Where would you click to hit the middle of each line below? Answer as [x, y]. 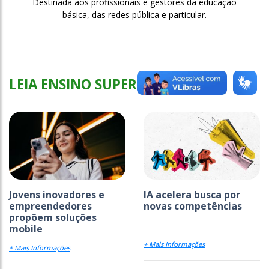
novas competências [193, 206]
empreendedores [50, 206]
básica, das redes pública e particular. [134, 14]
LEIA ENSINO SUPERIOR [85, 84]
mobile [26, 228]
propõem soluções [53, 217]
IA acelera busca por [192, 194]
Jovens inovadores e [57, 194]
